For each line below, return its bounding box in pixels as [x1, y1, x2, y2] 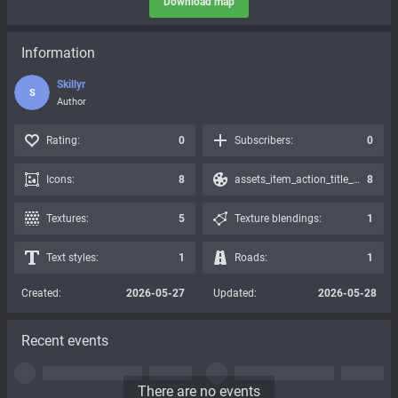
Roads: [235, 251, 267, 264]
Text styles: [46, 251, 99, 264]
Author [57, 95, 86, 107]
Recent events [21, 332, 108, 349]
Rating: [46, 134, 80, 147]
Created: [21, 287, 61, 299]
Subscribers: [235, 134, 293, 147]
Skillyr [57, 77, 85, 91]
